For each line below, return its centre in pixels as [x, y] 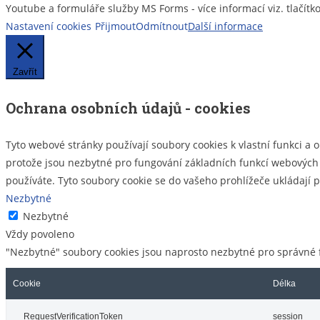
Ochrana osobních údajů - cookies [128, 107]
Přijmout [115, 26]
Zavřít [25, 72]
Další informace [225, 26]
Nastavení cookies [49, 26]
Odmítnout [162, 26]
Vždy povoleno [40, 234]
